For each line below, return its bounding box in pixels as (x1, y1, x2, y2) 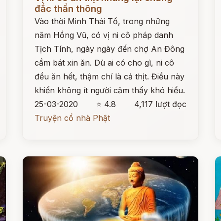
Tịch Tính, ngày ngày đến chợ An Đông (35, 44, 185, 54)
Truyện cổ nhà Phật (35, 113, 110, 123)
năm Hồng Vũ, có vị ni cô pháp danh (35, 30, 174, 40)
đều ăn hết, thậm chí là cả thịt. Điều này (35, 72, 185, 81)
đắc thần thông (35, 3, 103, 14)
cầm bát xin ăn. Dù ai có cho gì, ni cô (35, 58, 175, 68)
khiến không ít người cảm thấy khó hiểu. (35, 85, 185, 95)
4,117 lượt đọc (134, 99, 186, 109)
